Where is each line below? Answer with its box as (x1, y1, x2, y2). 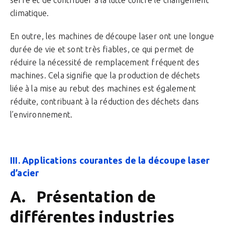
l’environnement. (10, 110, 73, 119)
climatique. (10, 9, 49, 18)
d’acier (10, 168, 39, 178)
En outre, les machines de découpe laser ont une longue (10, 32, 214, 41)
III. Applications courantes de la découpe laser (10, 155, 210, 165)
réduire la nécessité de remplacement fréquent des (10, 58, 199, 67)
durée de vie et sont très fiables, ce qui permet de (10, 45, 194, 54)
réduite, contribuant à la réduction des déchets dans (10, 97, 199, 106)
